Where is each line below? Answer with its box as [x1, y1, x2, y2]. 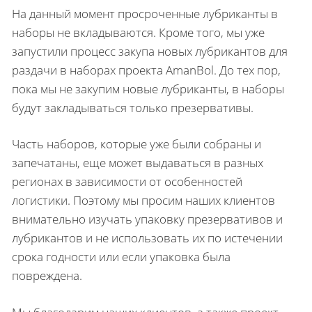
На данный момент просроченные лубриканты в [12, 5, 278, 22]
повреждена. [12, 267, 82, 283]
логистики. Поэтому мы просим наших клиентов [12, 192, 275, 208]
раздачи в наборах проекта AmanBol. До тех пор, [12, 61, 281, 78]
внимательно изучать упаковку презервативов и [12, 211, 283, 227]
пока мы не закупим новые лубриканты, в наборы [12, 80, 284, 97]
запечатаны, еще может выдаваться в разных [12, 155, 263, 171]
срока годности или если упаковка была [12, 249, 231, 265]
